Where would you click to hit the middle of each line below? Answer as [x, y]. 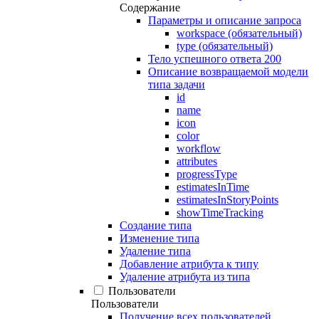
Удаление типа [155, 251]
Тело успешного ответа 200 [215, 59]
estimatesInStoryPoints [228, 200]
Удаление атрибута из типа [185, 277]
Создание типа [156, 226]
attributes [197, 162]
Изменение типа [159, 239]
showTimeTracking [220, 213]
